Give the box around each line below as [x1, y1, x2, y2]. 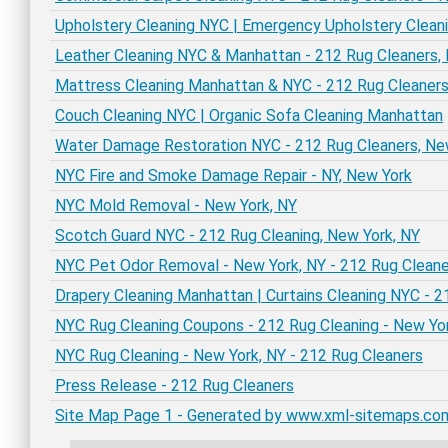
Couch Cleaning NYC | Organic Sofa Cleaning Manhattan [55, 106, 443, 125]
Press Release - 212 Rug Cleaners [55, 376, 294, 395]
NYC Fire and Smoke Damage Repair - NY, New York [55, 166, 412, 185]
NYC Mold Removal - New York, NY [55, 196, 297, 215]
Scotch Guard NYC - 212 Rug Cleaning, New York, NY [55, 226, 420, 245]
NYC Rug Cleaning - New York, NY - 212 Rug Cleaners [55, 346, 423, 365]
